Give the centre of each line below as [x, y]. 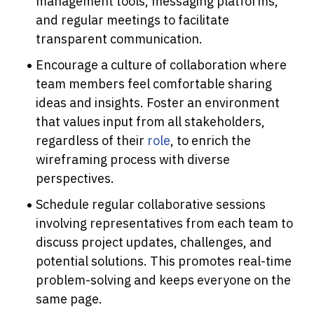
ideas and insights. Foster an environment [158, 103]
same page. [69, 299]
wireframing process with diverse [133, 160]
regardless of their [92, 141]
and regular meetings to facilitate [133, 20]
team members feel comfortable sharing [154, 84]
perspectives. [75, 179]
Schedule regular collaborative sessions [151, 205]
